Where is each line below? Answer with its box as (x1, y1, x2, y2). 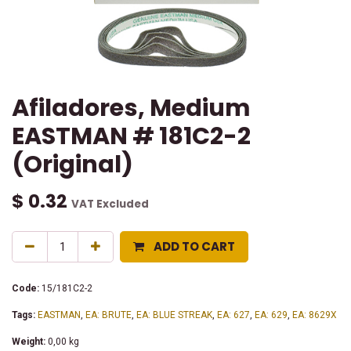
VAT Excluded (71, 197, 149, 212)
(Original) (12, 147, 133, 181)
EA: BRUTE (85, 309, 132, 320)
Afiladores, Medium (12, 91, 250, 125)
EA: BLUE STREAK (136, 309, 212, 320)
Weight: (12, 336, 45, 347)
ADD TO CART (154, 238, 235, 255)
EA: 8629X (292, 309, 337, 320)
